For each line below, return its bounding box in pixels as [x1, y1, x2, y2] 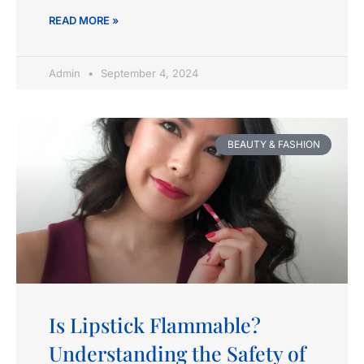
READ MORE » [49, 13, 119, 27]
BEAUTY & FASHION [227, 137, 320, 150]
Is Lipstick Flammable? [49, 310, 261, 338]
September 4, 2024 [97, 66, 198, 80]
